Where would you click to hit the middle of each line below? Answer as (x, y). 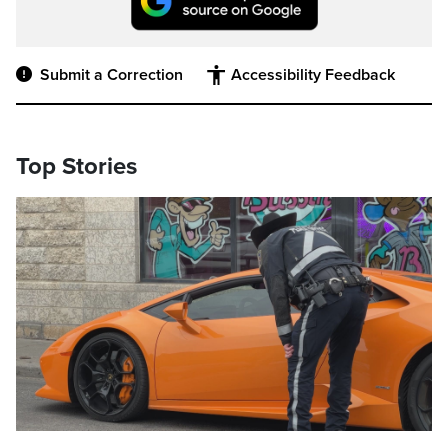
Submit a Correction (111, 75)
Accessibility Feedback (313, 75)
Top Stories (76, 167)
